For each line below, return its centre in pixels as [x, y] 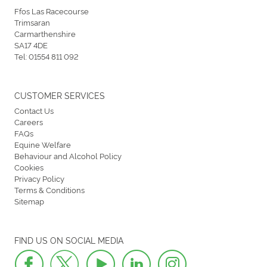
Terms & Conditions [49, 190]
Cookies [29, 167]
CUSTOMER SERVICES [60, 95]
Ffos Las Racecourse [52, 11]
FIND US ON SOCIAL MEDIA [69, 240]
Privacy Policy [39, 178]
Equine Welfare [43, 145]
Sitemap [29, 201]
